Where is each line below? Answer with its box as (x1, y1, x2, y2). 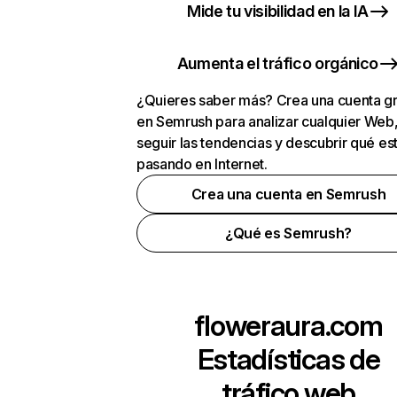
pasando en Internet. (136, 155, 268, 173)
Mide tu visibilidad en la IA (187, 2, 369, 20)
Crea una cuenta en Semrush (191, 185, 386, 203)
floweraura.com (194, 308, 383, 343)
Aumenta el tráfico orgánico (176, 54, 379, 73)
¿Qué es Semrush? (225, 224, 352, 242)
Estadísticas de (197, 342, 380, 377)
